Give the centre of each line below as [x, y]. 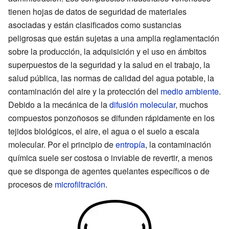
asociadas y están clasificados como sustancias [95, 25]
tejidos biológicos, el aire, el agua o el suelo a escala [104, 131]
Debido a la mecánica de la [59, 104]
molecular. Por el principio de [62, 144]
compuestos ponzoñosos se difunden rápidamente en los [111, 118]
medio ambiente [190, 91]
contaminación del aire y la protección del [84, 91]
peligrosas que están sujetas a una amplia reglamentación [114, 38]
